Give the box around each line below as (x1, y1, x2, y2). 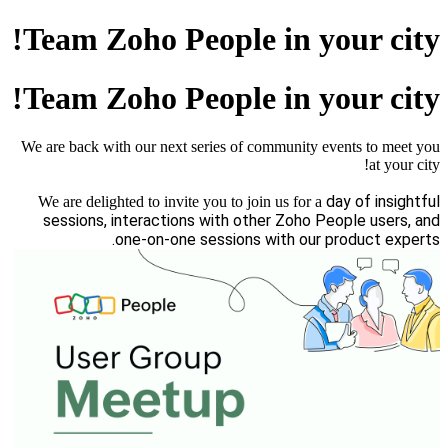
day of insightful (326, 192, 440, 212)
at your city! (369, 156, 440, 174)
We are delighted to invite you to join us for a (38, 193, 326, 211)
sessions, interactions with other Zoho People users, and (43, 211, 440, 231)
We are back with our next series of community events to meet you (21, 138, 440, 156)
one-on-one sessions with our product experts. (115, 230, 440, 250)
